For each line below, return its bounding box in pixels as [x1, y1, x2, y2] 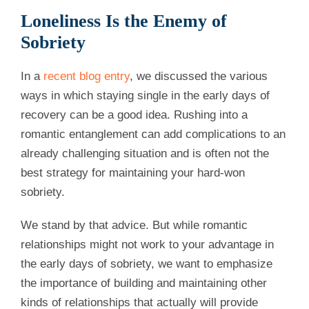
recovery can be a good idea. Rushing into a [21, 108, 248, 122]
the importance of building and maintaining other [21, 277, 267, 290]
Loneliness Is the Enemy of [21, 11, 227, 32]
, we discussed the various [130, 70, 268, 83]
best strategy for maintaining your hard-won [21, 166, 245, 180]
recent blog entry [43, 70, 130, 83]
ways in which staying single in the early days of [21, 89, 270, 103]
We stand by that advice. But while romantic [21, 219, 248, 232]
